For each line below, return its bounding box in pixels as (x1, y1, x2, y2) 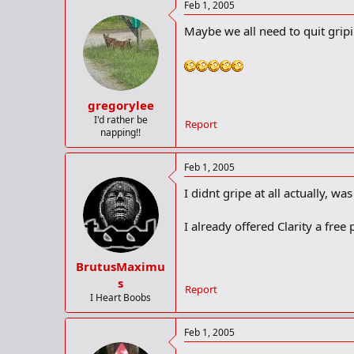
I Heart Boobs (90, 291, 151, 305)
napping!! (100, 125, 141, 139)
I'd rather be (93, 112, 148, 126)
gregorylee (87, 96, 154, 113)
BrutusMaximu (76, 258, 165, 275)
